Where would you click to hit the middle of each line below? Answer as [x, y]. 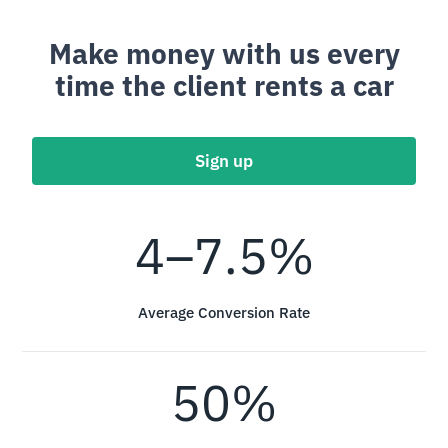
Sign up [224, 160]
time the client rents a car [224, 85]
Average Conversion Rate [224, 312]
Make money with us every [224, 53]
